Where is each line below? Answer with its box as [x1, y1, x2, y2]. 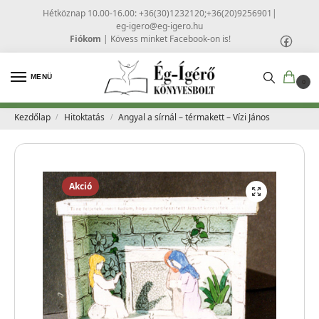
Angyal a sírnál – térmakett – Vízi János [118, 111, 271, 124]
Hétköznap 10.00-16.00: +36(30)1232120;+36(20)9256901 [42, 6, 272, 19]
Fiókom [70, 32, 101, 45]
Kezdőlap [14, 111, 51, 124]
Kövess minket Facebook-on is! [110, 32, 231, 45]
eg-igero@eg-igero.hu [116, 19, 203, 32]
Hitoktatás [63, 111, 105, 124]
